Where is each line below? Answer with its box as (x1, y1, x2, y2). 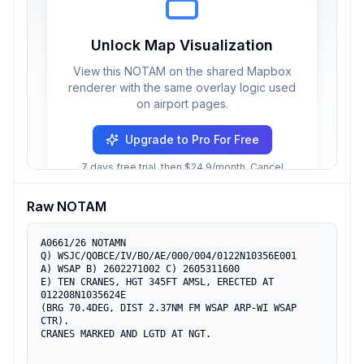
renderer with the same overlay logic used (68, 80, 296, 94)
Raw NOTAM (27, 198, 106, 214)
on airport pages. (136, 97, 228, 110)
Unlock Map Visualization (91, 37, 273, 54)
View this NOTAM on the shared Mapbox (72, 64, 292, 78)
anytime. (162, 174, 202, 186)
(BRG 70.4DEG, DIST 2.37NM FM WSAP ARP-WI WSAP (41, 302, 297, 314)
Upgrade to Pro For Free (124, 132, 259, 146)
